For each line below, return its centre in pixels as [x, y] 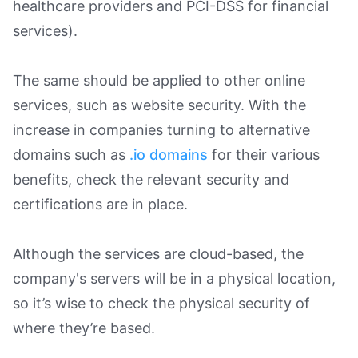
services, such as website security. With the [159, 105]
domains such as [71, 154]
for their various [264, 154]
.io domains [169, 154]
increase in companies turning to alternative [161, 129]
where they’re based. [84, 328]
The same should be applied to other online [159, 80]
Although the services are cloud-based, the [158, 253]
